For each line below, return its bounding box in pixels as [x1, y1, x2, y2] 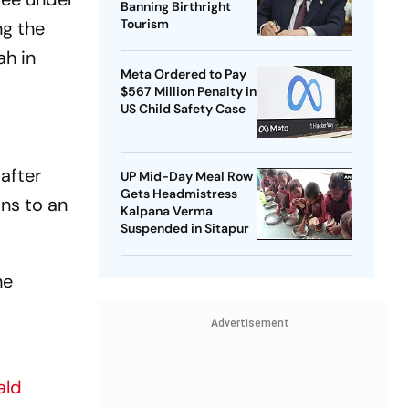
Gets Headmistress [120, 185, 237, 203]
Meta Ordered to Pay [120, 66, 246, 83]
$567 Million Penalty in [120, 83, 257, 100]
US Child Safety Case [120, 100, 246, 118]
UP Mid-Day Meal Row [120, 168, 253, 185]
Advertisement [210, 317, 289, 330]
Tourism [120, 16, 169, 33]
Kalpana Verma [120, 203, 213, 220]
